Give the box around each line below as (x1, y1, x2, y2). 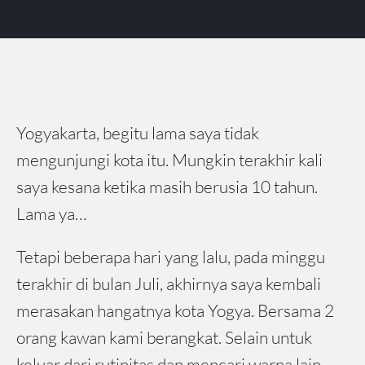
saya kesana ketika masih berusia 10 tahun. (16, 176, 318, 197)
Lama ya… (16, 203, 86, 224)
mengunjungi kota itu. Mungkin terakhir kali (16, 149, 323, 170)
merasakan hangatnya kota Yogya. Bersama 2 (16, 300, 334, 321)
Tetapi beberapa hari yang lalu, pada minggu (16, 246, 325, 267)
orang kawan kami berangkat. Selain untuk (16, 327, 312, 348)
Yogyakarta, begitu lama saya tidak (16, 122, 259, 143)
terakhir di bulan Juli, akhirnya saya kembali (16, 273, 321, 294)
